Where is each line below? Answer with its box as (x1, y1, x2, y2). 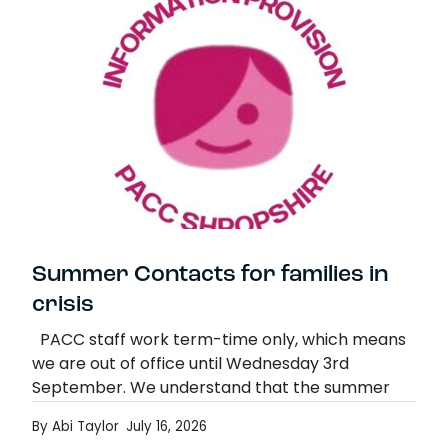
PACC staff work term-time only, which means (32, 333, 406, 350)
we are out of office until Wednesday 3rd (32, 357, 349, 374)
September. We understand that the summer (32, 381, 390, 398)
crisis (32, 294, 94, 318)
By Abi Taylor (32, 421, 119, 435)
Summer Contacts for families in (32, 264, 388, 288)
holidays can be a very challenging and (32, 405, 337, 422)
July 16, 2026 (126, 421, 208, 435)
